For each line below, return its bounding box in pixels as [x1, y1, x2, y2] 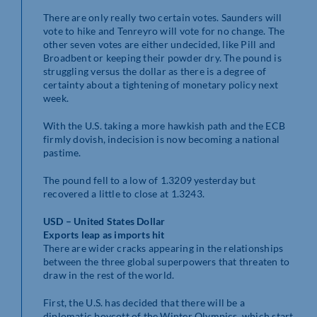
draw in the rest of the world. [43, 268, 175, 281]
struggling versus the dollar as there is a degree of [43, 64, 266, 77]
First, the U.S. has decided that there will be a [43, 296, 246, 309]
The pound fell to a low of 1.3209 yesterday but [43, 173, 255, 186]
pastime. [43, 146, 81, 158]
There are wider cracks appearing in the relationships [43, 241, 284, 254]
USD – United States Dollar [43, 214, 166, 227]
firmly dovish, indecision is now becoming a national [43, 132, 279, 145]
